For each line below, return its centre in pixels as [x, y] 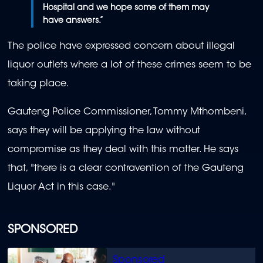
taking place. [40, 84]
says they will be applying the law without [104, 131]
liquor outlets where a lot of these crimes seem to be [129, 65]
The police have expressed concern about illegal [121, 46]
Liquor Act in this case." [61, 188]
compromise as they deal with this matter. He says [123, 150]
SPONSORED [43, 230]
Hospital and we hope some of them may [126, 8]
